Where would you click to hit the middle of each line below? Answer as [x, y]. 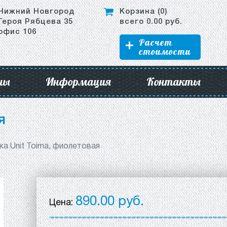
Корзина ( [140, 12]
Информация [78, 82]
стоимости [165, 51]
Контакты [174, 82]
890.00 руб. [110, 202]
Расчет [156, 42]
